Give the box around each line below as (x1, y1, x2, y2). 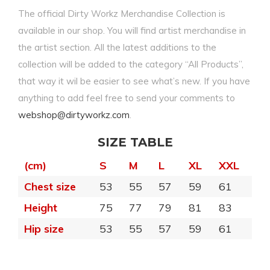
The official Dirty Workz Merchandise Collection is (18, 8, 225, 20)
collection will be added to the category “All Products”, (18, 58, 243, 71)
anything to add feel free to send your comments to (18, 92, 235, 104)
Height (24, 201, 57, 215)
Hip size (24, 222, 64, 236)
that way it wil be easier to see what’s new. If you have (18, 75, 250, 87)
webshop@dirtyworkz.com (18, 109, 130, 121)
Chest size (24, 180, 76, 194)
